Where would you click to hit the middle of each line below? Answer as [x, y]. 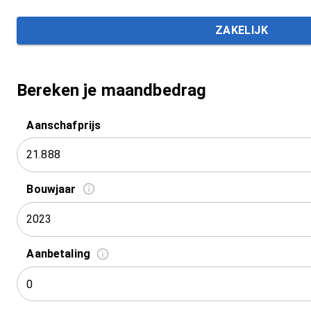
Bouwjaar [51, 190]
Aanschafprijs [64, 125]
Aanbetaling [59, 254]
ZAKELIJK [242, 30]
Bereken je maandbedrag [112, 90]
